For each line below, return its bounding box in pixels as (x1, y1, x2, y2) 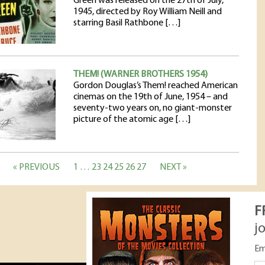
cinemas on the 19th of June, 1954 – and (73, 92, 228, 102)
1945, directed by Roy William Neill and (73, 7, 222, 17)
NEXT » (160, 163, 187, 172)
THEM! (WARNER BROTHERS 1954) (73, 70, 208, 79)
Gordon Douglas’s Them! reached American (73, 81, 238, 91)
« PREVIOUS (13, 163, 60, 172)
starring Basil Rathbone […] (73, 18, 180, 28)
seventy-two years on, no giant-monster (73, 104, 232, 113)
